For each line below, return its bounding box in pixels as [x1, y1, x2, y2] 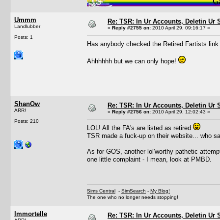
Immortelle [14, 210, 47, 218]
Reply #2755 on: [112, 25, 151, 30]
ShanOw [14, 100, 40, 108]
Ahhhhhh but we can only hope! [87, 57, 178, 65]
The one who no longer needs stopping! [87, 194, 178, 200]
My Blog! [150, 188, 170, 193]
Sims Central [87, 188, 115, 193]
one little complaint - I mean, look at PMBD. [87, 155, 212, 163]
